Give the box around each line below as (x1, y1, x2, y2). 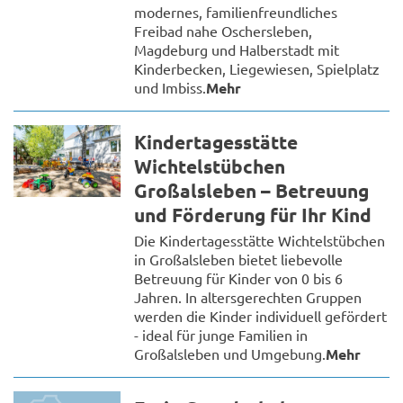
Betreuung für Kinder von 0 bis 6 (134, 269, 344, 288)
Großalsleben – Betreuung (134, 178, 370, 203)
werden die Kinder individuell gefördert (134, 307, 388, 326)
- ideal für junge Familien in (134, 326, 309, 345)
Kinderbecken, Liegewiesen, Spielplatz (134, 59, 381, 78)
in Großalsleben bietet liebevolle (134, 250, 344, 269)
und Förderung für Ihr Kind (134, 202, 372, 228)
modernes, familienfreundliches (134, 3, 338, 22)
